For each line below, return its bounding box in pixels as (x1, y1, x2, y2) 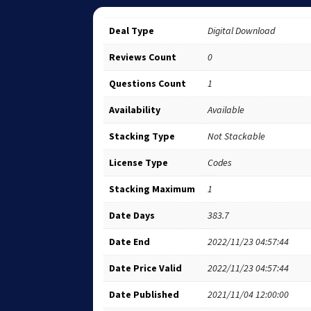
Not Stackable (208, 129, 266, 142)
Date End (109, 235, 151, 248)
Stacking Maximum (109, 182, 196, 195)
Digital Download (208, 24, 276, 37)
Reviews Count (109, 50, 177, 63)
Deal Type (109, 24, 155, 37)
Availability (109, 103, 161, 116)
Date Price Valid (109, 261, 183, 274)
